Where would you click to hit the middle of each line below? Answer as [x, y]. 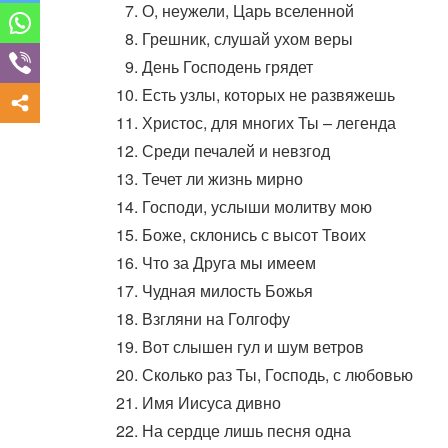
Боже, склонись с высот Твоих [254, 234]
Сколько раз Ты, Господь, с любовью [277, 374]
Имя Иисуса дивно [211, 402]
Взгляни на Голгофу [216, 318]
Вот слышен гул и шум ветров [253, 346]
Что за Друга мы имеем [229, 262]
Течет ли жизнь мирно [222, 178]
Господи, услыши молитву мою [257, 206]
